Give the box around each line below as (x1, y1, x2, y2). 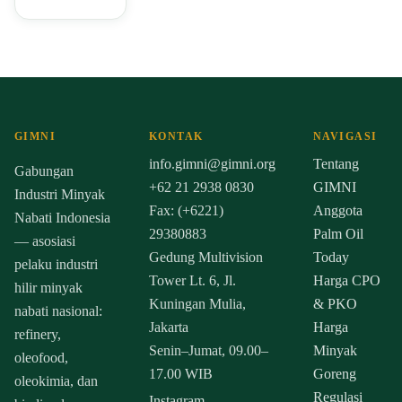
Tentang (312, 156, 359, 172)
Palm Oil (312, 226, 363, 242)
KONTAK (148, 130, 204, 144)
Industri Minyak (14, 187, 105, 203)
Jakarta (148, 319, 188, 336)
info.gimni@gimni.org (148, 156, 275, 172)
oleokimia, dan (14, 373, 98, 389)
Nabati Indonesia (14, 210, 110, 226)
